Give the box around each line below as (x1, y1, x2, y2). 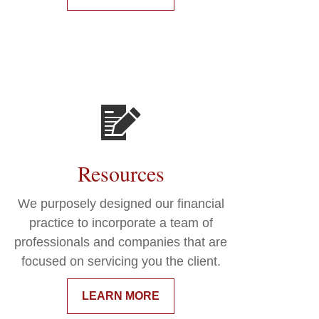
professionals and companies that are (14, 235, 228, 250)
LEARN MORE (82, 290, 160, 303)
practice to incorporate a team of (28, 216, 213, 231)
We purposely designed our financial (17, 197, 224, 211)
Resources (77, 159, 164, 188)
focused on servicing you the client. (21, 254, 221, 269)
